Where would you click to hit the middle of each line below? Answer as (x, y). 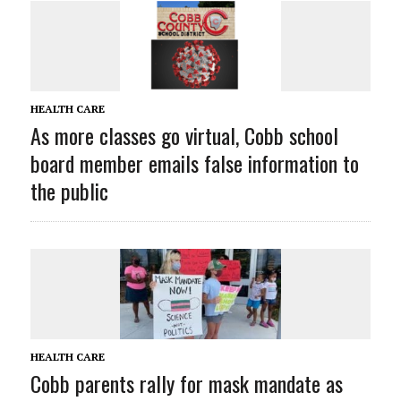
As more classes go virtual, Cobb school (184, 136)
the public (69, 191)
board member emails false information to (194, 163)
